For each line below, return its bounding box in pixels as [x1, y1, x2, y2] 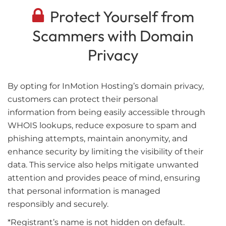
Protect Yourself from [43, 7, 194, 26]
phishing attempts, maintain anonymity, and [8, 133, 188, 143]
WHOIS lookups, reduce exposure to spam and [8, 120, 197, 130]
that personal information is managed [8, 186, 160, 196]
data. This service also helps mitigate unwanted [8, 159, 199, 169]
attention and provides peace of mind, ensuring [8, 173, 200, 183]
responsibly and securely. [8, 199, 108, 209]
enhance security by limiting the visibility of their [8, 146, 203, 156]
